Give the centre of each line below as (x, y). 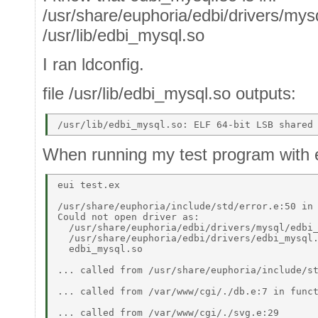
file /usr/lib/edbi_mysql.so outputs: (169, 94)
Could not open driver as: (131, 217)
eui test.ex (92, 185)
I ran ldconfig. (93, 64)
